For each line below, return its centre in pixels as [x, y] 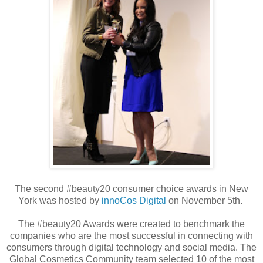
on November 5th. [205, 200]
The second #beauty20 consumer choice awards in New [131, 188]
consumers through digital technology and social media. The [131, 247]
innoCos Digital [134, 200]
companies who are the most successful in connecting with [131, 235]
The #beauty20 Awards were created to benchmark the [131, 224]
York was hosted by [60, 200]
